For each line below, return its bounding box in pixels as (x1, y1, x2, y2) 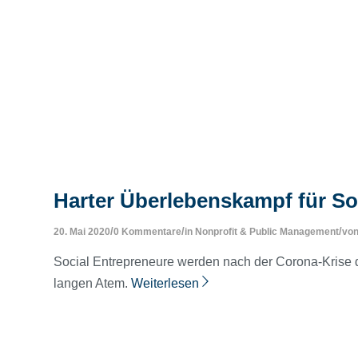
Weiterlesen (131, 276, 199, 290)
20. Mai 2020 (54, 226, 110, 237)
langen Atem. (54, 276, 131, 290)
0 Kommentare (113, 226, 181, 237)
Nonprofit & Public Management (195, 226, 339, 237)
